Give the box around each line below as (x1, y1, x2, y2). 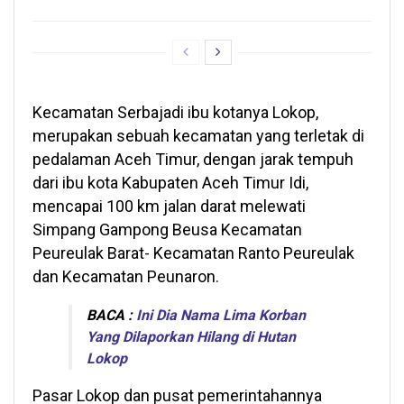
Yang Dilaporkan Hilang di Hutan (87, 328, 296, 346)
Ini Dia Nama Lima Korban (136, 307, 306, 325)
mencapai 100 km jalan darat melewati (32, 197, 306, 216)
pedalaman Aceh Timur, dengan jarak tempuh (32, 150, 353, 170)
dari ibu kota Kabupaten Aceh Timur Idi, (32, 173, 308, 193)
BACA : (87, 307, 136, 325)
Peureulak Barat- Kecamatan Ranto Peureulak (32, 243, 354, 263)
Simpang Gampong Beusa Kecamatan (32, 220, 302, 240)
